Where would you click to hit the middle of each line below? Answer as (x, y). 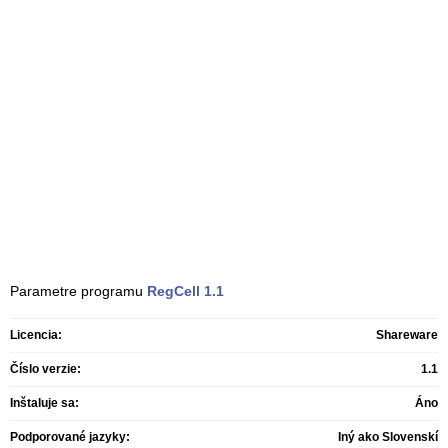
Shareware (407, 335)
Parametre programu (78, 291)
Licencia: (36, 335)
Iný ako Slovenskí (388, 437)
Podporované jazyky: (70, 437)
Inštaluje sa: (44, 403)
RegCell (173, 291)
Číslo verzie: (45, 369)
